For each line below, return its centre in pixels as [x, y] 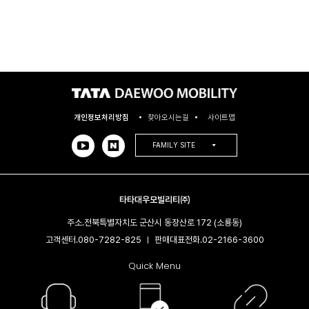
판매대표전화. [178, 239]
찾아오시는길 [168, 118]
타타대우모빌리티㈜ [154, 199]
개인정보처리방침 [101, 118]
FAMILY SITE [173, 146]
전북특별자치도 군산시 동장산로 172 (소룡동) [163, 222]
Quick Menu [154, 266]
